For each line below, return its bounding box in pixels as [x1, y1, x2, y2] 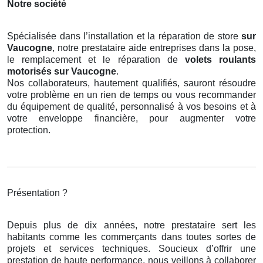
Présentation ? [7, 188, 68, 198]
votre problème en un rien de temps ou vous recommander [7, 90, 256, 100]
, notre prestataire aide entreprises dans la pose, [52, 43, 256, 53]
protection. [7, 125, 50, 136]
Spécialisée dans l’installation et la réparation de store [7, 31, 241, 42]
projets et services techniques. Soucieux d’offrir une [7, 244, 256, 254]
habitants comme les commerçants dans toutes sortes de [7, 232, 256, 242]
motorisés [7, 66, 52, 77]
